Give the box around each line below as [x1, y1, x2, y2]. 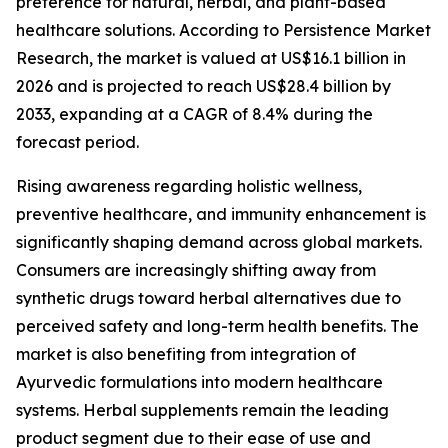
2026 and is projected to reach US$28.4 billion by [16, 76, 391, 96]
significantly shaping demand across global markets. [16, 232, 422, 252]
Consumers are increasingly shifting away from [16, 260, 376, 280]
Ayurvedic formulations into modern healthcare [16, 372, 383, 392]
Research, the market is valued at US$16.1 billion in [16, 48, 406, 68]
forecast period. [16, 132, 139, 152]
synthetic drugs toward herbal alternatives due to [16, 288, 401, 308]
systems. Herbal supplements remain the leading [16, 400, 389, 420]
